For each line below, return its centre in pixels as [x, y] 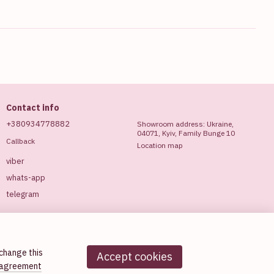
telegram [23, 194]
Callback [20, 141]
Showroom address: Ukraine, [185, 124]
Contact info [33, 108]
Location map [160, 145]
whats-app [26, 178]
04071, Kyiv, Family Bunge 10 [186, 133]
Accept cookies [135, 256]
